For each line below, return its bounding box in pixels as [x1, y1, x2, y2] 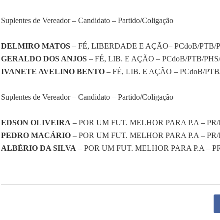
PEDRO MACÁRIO [1, 131, 71, 140]
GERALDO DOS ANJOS [1, 55, 87, 63]
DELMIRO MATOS [1, 42, 70, 51]
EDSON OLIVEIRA [1, 118, 71, 127]
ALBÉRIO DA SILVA [1, 144, 76, 153]
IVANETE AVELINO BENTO [1, 67, 105, 76]
